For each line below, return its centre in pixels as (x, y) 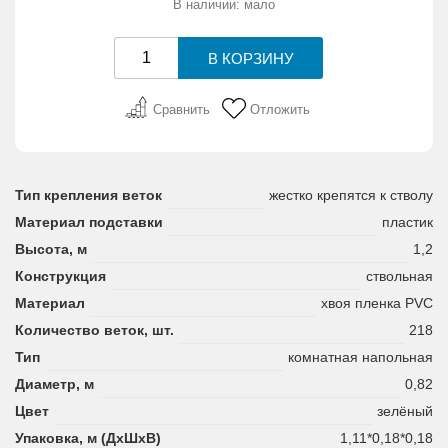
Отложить (280, 109)
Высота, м (51, 248)
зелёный (405, 410)
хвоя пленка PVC (377, 302)
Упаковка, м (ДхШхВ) (88, 437)
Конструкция (60, 275)
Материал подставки (89, 221)
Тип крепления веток (88, 194)
